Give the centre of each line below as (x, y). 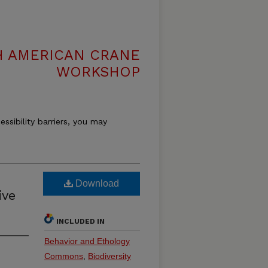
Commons (64, 256)
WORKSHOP (98, 72)
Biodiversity (109, 256)
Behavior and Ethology (87, 241)
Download (96, 183)
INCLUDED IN (80, 221)
